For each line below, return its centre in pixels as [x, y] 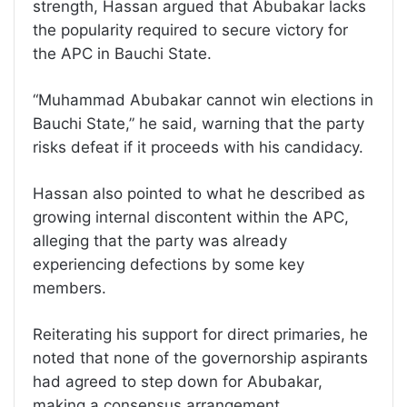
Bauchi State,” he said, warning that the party [199, 124]
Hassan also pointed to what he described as [199, 194]
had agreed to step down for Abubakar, [178, 382]
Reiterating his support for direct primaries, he [200, 335]
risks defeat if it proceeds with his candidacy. [198, 148]
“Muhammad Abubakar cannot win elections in [203, 100]
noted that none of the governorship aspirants [200, 358]
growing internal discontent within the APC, [191, 218]
